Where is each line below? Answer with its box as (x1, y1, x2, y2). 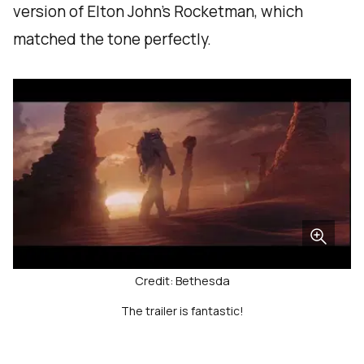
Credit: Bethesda (134, 273, 230, 289)
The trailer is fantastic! (120, 303, 244, 319)
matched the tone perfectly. (13, 28, 211, 50)
